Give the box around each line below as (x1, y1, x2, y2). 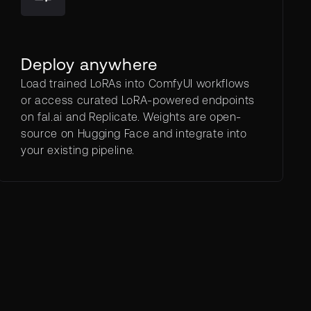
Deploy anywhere (21, 54, 158, 74)
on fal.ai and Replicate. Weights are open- (21, 110, 242, 124)
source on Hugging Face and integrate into (21, 126, 247, 140)
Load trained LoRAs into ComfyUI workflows (21, 76, 250, 90)
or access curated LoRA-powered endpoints (21, 93, 255, 107)
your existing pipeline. (21, 143, 135, 157)
